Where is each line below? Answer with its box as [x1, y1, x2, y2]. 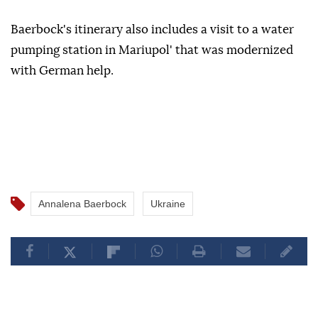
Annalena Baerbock [38, 198, 126, 210]
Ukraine [150, 198, 185, 210]
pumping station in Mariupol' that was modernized [11, 44, 293, 57]
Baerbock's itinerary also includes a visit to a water [11, 23, 294, 36]
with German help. [11, 65, 114, 77]
